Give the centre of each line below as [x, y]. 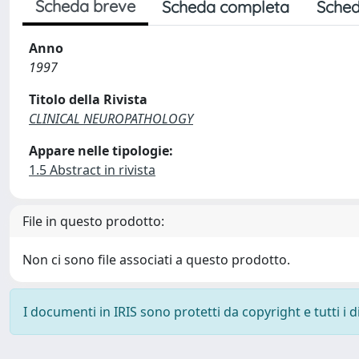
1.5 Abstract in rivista [92, 170]
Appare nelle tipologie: [101, 151]
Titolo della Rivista [88, 99]
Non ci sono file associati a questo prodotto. [156, 260]
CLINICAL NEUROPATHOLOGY [111, 119]
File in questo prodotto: [93, 221]
